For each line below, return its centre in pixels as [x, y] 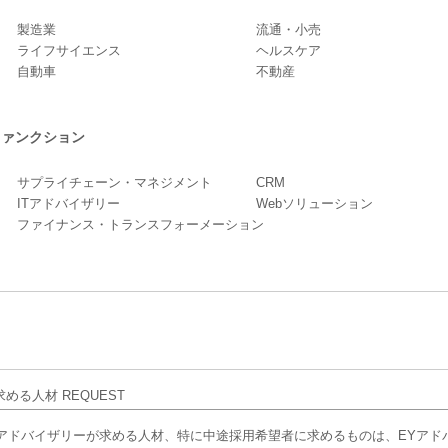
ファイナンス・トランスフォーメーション [140, 224]
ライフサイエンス [69, 50]
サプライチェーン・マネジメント [114, 182]
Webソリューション [314, 203]
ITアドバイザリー [68, 203]
